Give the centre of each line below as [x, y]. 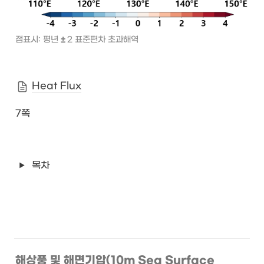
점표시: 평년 [38, 39]
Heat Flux [57, 86]
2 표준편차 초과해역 [103, 39]
